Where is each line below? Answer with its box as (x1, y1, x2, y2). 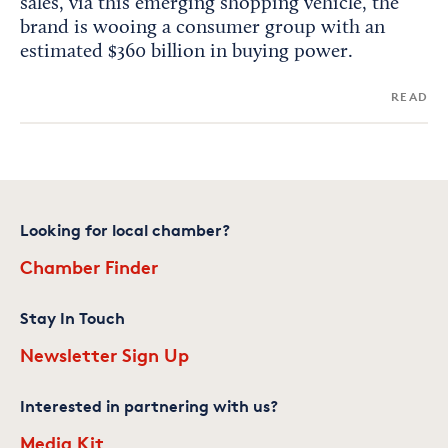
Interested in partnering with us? (20, 396, 278, 416)
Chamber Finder (20, 255, 158, 278)
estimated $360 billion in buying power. (20, 42, 353, 62)
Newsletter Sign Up (20, 343, 189, 366)
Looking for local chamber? (20, 220, 230, 240)
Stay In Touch (20, 308, 125, 328)
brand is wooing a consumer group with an (20, 18, 385, 38)
